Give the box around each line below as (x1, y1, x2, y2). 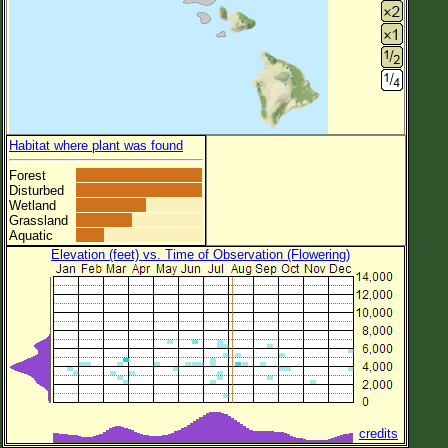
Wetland (9, 197, 56, 213)
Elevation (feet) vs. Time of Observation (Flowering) (51, 246, 350, 262)
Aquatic (9, 227, 53, 243)
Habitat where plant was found (9, 137, 183, 153)
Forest (9, 167, 46, 183)
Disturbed (9, 182, 64, 198)
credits (359, 425, 398, 441)
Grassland (9, 212, 68, 228)
